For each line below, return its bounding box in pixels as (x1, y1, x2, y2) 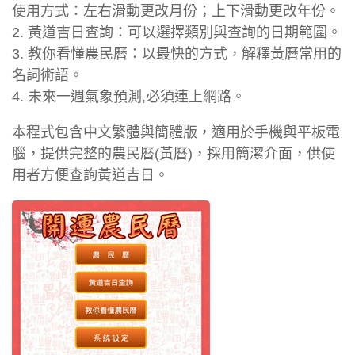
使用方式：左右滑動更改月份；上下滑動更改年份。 (12, 2, 340, 19)
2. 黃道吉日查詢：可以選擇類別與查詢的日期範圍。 (12, 24, 342, 40)
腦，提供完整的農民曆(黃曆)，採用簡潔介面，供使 (12, 145, 335, 162)
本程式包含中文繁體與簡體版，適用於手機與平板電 (12, 124, 340, 140)
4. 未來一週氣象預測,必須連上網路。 (12, 88, 246, 105)
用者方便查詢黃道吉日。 (12, 166, 169, 183)
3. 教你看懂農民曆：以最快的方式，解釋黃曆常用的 (12, 45, 342, 62)
